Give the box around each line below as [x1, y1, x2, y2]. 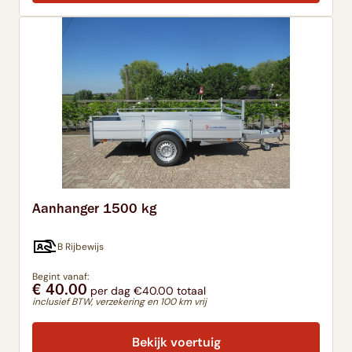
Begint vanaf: [32, 269, 89, 283]
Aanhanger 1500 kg [32, 199, 156, 217]
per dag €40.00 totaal [87, 283, 206, 298]
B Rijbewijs [57, 240, 104, 253]
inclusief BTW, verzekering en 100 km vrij [32, 295, 207, 308]
